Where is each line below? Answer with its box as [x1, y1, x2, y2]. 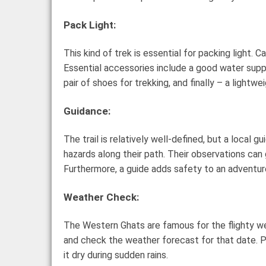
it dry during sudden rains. [64, 249, 168, 261]
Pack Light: [64, 18, 116, 31]
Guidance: [64, 104, 110, 117]
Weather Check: [64, 191, 139, 203]
